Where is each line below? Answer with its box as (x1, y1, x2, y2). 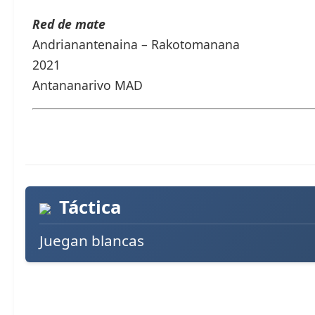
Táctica (54, 194, 121, 219)
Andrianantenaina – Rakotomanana (32, 36, 240, 53)
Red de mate (32, 15, 105, 33)
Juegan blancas (39, 230, 144, 250)
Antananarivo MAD (32, 77, 143, 94)
